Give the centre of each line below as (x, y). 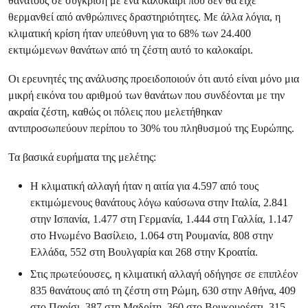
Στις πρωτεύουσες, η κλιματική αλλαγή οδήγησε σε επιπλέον (164, 274)
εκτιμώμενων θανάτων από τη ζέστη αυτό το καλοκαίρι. (131, 50)
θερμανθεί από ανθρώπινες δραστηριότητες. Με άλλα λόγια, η (144, 17)
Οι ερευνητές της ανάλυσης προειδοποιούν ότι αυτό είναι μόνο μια (154, 79)
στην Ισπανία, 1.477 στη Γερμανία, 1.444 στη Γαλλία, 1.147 (162, 219)
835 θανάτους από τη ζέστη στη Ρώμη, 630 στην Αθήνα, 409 (163, 290)
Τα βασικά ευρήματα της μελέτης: (82, 157)
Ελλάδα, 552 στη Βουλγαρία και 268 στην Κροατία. (144, 252)
